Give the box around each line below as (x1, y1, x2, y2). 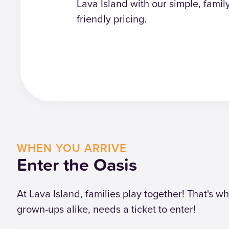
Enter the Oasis (17, 152, 138, 177)
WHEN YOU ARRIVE (17, 140, 127, 156)
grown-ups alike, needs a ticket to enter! (17, 201, 196, 217)
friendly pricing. (77, 11, 147, 26)
